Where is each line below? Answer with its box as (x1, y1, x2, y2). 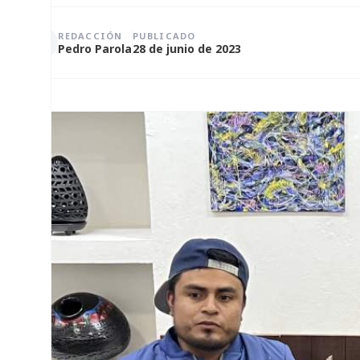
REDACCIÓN (58, 29, 122, 42)
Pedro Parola (58, 40, 132, 56)
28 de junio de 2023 (133, 40, 241, 56)
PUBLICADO (133, 29, 195, 42)
